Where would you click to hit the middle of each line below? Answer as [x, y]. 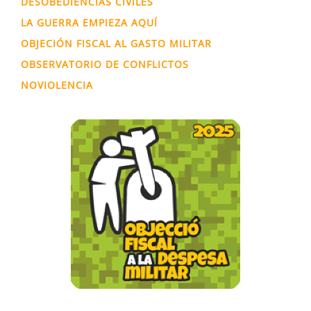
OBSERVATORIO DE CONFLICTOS [105, 64]
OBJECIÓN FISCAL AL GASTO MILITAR [116, 43]
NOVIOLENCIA [57, 85]
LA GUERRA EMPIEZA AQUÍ [89, 22]
